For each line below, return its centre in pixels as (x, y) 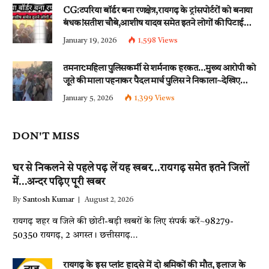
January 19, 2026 (90, 41)
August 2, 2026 (109, 200)
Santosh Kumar (49, 200)
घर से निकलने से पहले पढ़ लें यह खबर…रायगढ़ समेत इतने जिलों (131, 168)
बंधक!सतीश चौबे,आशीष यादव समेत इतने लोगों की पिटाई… (157, 23)
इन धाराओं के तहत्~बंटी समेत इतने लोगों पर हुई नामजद (160, 36)
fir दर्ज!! (77, 49)
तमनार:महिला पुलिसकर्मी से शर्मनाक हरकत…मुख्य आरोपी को (159, 68)
